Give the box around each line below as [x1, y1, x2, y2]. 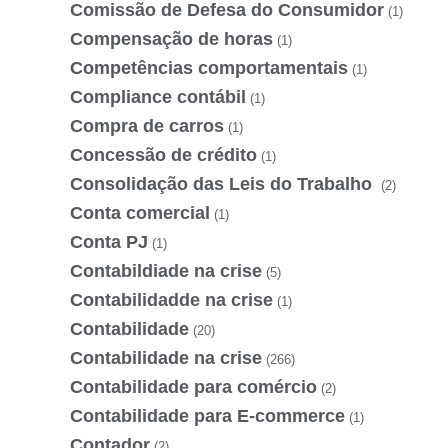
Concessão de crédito [70, 144, 257, 165]
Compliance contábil [70, 86, 246, 107]
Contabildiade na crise [70, 260, 262, 281]
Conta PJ [70, 231, 148, 252]
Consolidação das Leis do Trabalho [70, 173, 377, 194]
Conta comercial [70, 202, 210, 223]
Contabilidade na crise [70, 347, 262, 368]
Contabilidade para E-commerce [70, 405, 345, 426]
